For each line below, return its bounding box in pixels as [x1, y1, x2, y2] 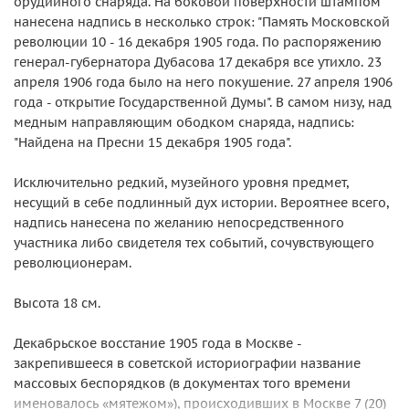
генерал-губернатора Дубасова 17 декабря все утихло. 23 [14, 54, 382, 70]
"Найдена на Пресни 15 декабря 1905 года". [14, 134, 291, 151]
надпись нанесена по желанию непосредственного [14, 215, 344, 231]
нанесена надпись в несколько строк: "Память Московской [14, 14, 390, 30]
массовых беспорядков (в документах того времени [14, 375, 351, 392]
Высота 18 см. [14, 295, 100, 311]
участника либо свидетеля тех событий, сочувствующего [14, 235, 374, 251]
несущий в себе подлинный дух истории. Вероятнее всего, [14, 194, 389, 211]
